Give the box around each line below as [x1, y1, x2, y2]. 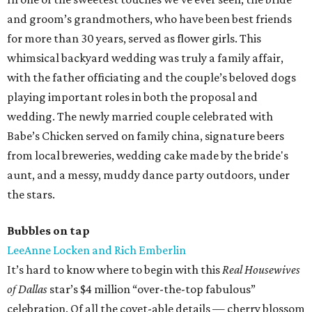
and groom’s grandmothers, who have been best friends [7, 12, 292, 26]
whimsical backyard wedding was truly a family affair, [7, 51, 283, 65]
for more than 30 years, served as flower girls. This [7, 31, 261, 46]
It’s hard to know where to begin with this [7, 263, 222, 277]
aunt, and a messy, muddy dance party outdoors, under [7, 168, 290, 182]
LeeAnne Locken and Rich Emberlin [7, 243, 186, 258]
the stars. [7, 187, 55, 202]
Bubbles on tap [7, 224, 90, 238]
